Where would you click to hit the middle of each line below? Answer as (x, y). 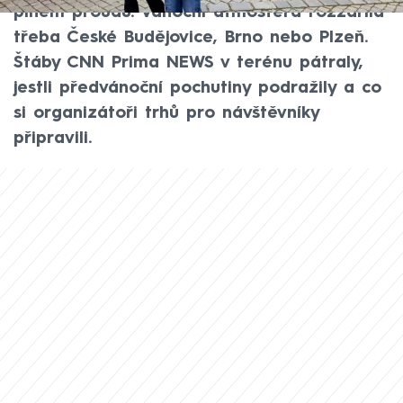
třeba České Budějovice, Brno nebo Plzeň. (191, 38)
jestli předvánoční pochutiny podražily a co (197, 89)
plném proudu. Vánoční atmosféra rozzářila (199, 13)
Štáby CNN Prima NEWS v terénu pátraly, (188, 63)
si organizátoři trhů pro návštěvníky (166, 114)
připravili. (53, 139)
